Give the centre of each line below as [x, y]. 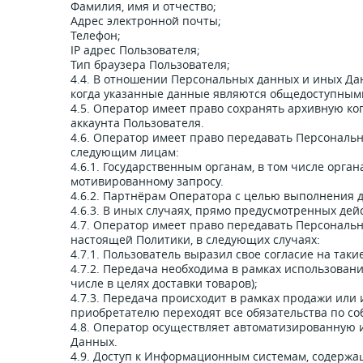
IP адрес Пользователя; [135, 50]
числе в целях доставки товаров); [164, 283]
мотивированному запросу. [147, 181]
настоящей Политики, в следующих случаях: [195, 239]
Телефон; [96, 35]
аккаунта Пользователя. [137, 123]
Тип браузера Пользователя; [150, 64]
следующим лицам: [125, 152]
